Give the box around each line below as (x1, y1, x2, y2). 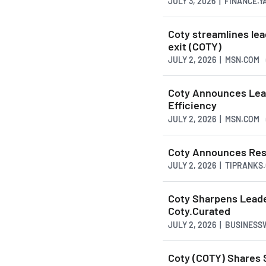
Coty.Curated (168, 204, 230, 218)
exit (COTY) (168, 39, 221, 53)
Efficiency (168, 99, 217, 112)
